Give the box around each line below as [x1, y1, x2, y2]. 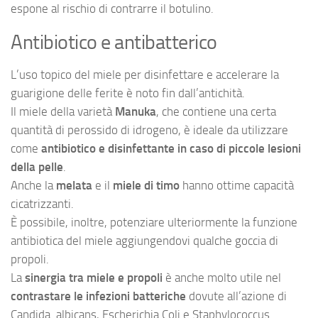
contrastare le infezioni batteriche [11, 289, 186, 304]
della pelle [11, 160, 63, 175]
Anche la [11, 178, 56, 193]
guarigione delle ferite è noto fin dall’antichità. [11, 86, 245, 101]
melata [56, 178, 95, 193]
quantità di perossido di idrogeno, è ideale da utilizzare [11, 123, 288, 138]
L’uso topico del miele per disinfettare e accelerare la [11, 67, 279, 82]
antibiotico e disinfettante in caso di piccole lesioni [41, 141, 301, 156]
